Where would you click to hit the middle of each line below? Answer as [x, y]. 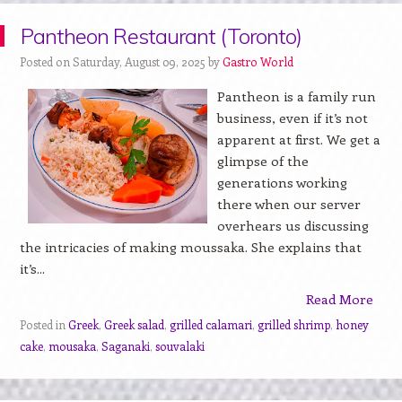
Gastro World [258, 61]
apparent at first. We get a [298, 139]
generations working [282, 182]
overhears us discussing [293, 225]
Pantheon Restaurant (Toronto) [162, 36]
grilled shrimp [293, 324]
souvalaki [179, 346]
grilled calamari [210, 324]
